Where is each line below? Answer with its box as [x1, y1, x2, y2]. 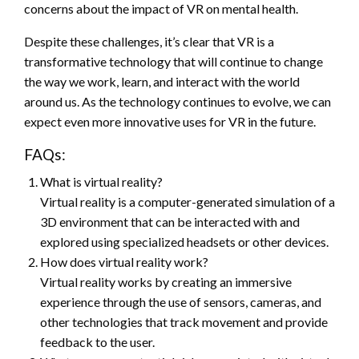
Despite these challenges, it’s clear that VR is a [24, 33, 274, 49]
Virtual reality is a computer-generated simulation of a [40, 193, 335, 209]
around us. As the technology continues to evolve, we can [24, 93, 331, 109]
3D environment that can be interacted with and [40, 213, 300, 229]
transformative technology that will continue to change [24, 53, 323, 69]
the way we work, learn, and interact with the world [24, 73, 300, 89]
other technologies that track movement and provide [40, 313, 328, 329]
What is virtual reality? [40, 173, 163, 189]
